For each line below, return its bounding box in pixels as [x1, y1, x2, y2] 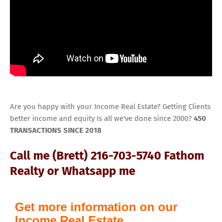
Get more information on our [15, 200, 177, 214]
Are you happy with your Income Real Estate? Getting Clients [10, 102, 211, 111]
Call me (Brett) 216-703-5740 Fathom [10, 149, 204, 163]
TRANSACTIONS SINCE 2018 [10, 126, 102, 135]
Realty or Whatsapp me [10, 164, 135, 178]
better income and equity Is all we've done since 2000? [10, 114, 194, 123]
